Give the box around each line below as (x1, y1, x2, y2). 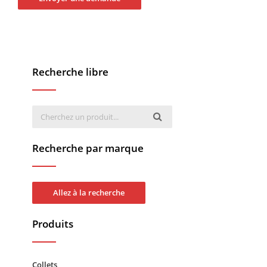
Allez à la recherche (53, 187, 125, 198)
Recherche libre (32, 64, 108, 79)
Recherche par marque (32, 141, 144, 155)
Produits (32, 216, 73, 231)
